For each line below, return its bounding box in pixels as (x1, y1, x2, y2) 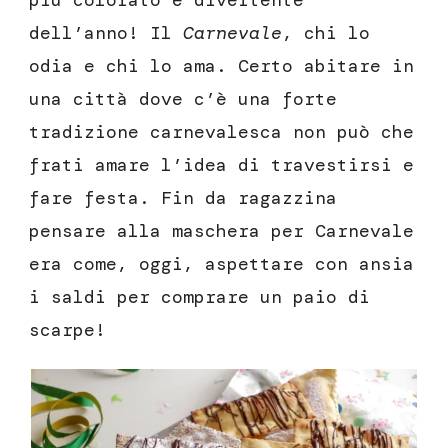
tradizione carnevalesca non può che (29, 120, 414, 145)
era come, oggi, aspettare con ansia (29, 252, 414, 277)
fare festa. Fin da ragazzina (29, 186, 337, 211)
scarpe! (29, 318, 106, 343)
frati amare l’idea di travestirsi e (29, 153, 414, 178)
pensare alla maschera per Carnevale (29, 219, 414, 244)
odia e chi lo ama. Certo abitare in (29, 54, 414, 79)
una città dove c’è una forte (29, 87, 337, 112)
